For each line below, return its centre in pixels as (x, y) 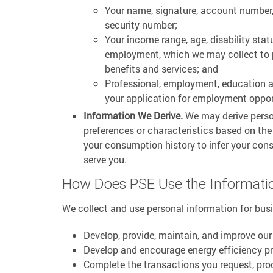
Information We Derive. (133, 115)
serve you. (105, 159)
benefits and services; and (161, 69)
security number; (141, 25)
